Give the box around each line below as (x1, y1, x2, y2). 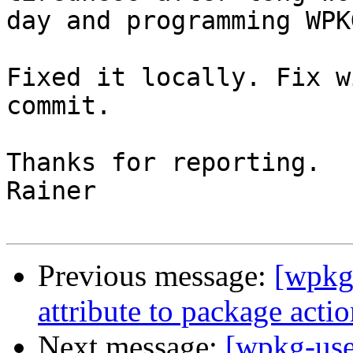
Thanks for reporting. (6, 148, 321, 177)
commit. (6, 91, 111, 121)
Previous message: (38, 258, 274, 293)
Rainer (6, 176, 96, 206)
